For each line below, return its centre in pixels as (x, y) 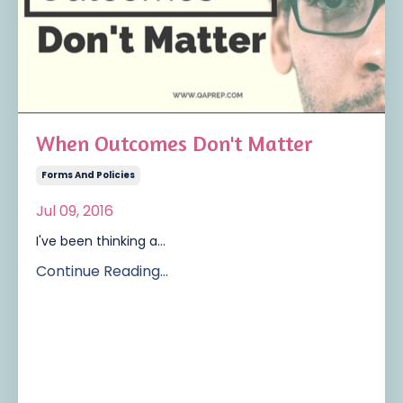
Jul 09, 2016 (75, 210)
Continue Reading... (102, 271)
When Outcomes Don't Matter (174, 143)
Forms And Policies (88, 175)
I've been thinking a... (101, 241)
